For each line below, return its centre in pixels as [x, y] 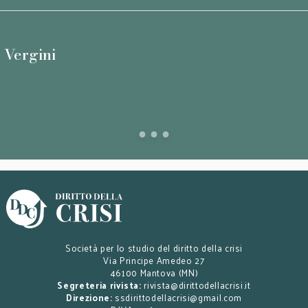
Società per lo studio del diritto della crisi [154, 248]
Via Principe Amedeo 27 [154, 260]
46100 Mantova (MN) [154, 273]
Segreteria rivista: [99, 285]
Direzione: [89, 297]
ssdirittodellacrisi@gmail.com [178, 297]
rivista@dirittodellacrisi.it [197, 285]
